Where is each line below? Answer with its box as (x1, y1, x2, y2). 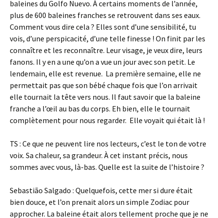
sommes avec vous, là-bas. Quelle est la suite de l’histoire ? (10, 162, 204, 172)
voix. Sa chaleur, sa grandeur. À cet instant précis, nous (10, 150, 188, 160)
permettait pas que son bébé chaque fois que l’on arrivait (10, 80, 198, 90)
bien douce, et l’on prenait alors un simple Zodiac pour (10, 197, 189, 207)
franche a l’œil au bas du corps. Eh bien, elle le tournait (10, 104, 190, 113)
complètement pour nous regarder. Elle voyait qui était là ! (10, 115, 205, 125)
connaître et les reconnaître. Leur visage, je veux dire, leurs (10, 45, 202, 55)
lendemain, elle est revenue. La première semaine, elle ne (10, 69, 201, 78)
